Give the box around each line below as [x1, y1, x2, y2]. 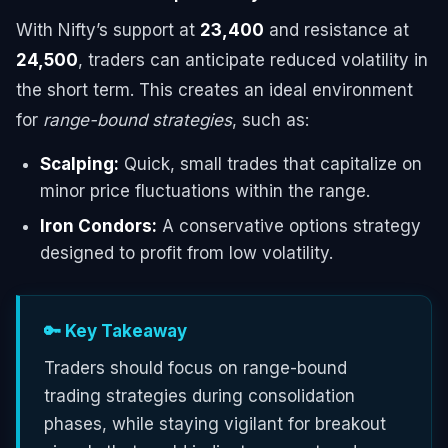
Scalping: [40, 153, 119, 174]
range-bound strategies [43, 109, 232, 130]
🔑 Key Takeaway [44, 320, 187, 341]
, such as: [232, 109, 309, 130]
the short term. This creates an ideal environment [16, 79, 413, 100]
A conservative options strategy [157, 215, 421, 236]
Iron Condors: [40, 215, 157, 236]
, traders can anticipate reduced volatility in [78, 49, 428, 70]
